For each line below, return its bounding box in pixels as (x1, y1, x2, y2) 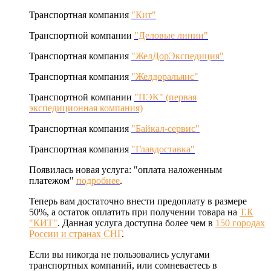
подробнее (76, 175, 120, 186)
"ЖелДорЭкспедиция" (131, 51, 224, 62)
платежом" (29, 175, 76, 186)
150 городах (215, 218, 265, 229)
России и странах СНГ (29, 229, 122, 240)
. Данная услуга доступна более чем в (57, 218, 215, 229)
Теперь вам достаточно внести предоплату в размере (29, 196, 247, 207)
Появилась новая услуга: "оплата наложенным (29, 165, 222, 175)
